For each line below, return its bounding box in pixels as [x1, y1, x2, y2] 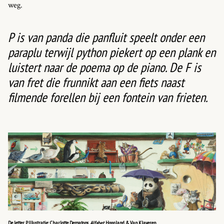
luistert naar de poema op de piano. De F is [8, 58, 201, 75]
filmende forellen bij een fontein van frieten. [8, 88, 210, 105]
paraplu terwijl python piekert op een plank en [8, 43, 215, 60]
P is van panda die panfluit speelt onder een [8, 28, 204, 45]
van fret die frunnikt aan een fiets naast [8, 73, 184, 90]
